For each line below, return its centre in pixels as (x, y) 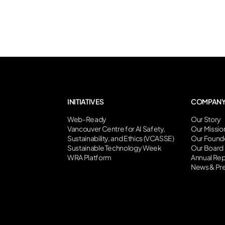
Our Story (206, 119)
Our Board (207, 148)
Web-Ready (87, 119)
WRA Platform (89, 157)
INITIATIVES (86, 101)
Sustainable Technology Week (115, 148)
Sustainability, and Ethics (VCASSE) (121, 138)
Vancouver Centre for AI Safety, (117, 129)
